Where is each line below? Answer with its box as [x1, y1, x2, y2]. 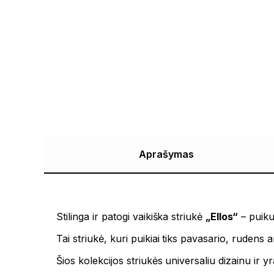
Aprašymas [139, 148, 194, 161]
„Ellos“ [206, 210, 239, 223]
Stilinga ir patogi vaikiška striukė [56, 210, 206, 223]
